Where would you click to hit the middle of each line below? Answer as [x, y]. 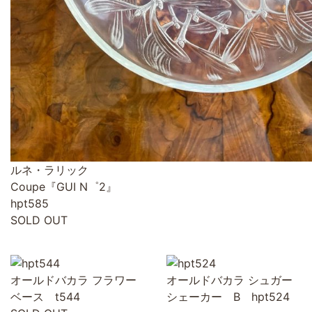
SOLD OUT [39, 220]
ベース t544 [45, 296]
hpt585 [30, 203]
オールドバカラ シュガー [229, 280]
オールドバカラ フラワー [73, 280]
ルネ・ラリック [49, 170]
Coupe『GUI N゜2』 [69, 187]
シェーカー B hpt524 [228, 296]
